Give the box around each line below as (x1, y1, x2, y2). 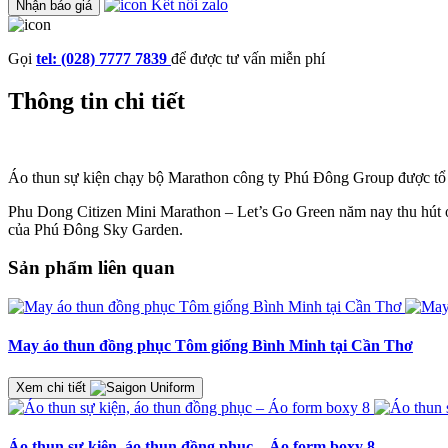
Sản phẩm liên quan (8, 257, 175, 279)
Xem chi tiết (16, 379, 90, 395)
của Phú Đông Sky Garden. (8, 220, 183, 238)
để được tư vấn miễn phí (171, 49, 325, 67)
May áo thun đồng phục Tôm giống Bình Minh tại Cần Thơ (8, 337, 413, 355)
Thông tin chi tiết (8, 87, 185, 114)
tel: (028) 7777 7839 (36, 49, 171, 67)
